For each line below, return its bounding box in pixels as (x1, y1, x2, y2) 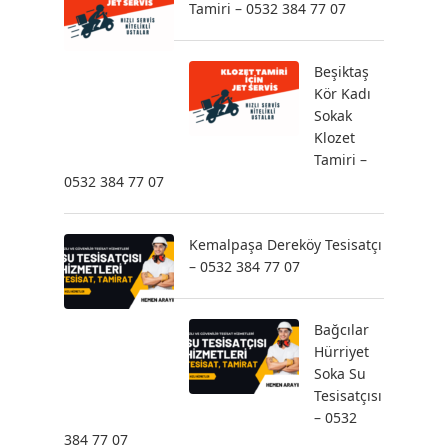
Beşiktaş (314, 62, 369, 81)
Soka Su (314, 364, 366, 383)
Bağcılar (314, 320, 369, 339)
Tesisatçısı (314, 386, 382, 405)
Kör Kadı (314, 84, 371, 103)
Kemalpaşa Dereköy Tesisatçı (189, 235, 382, 254)
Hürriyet (314, 342, 369, 361)
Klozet (314, 128, 355, 147)
